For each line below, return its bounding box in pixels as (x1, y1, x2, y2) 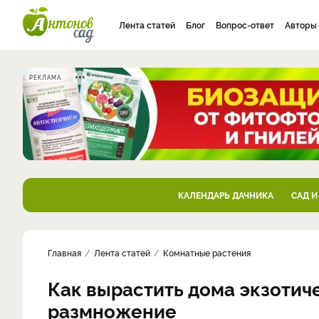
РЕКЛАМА (29, 73, 61, 81)
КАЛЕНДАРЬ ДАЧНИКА (177, 189, 273, 201)
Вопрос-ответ (216, 19, 274, 31)
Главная (48, 246, 81, 258)
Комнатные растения (163, 246, 251, 258)
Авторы (285, 19, 317, 31)
